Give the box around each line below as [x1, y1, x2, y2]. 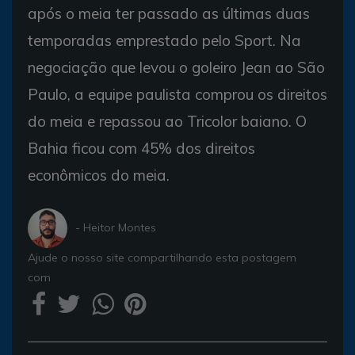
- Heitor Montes [75, 220, 156, 235]
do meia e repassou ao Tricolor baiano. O [28, 111, 307, 131]
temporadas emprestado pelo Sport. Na [28, 30, 301, 50]
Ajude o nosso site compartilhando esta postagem [28, 250, 296, 265]
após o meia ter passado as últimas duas [28, 3, 310, 23]
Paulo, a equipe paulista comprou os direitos [28, 84, 327, 104]
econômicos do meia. [28, 165, 170, 185]
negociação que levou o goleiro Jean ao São [28, 57, 325, 77]
